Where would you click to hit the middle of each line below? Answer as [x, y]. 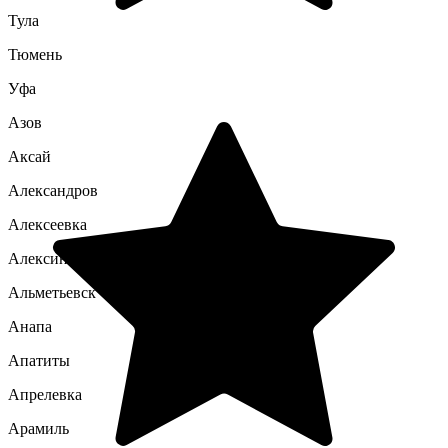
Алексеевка [47, 224]
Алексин [38, 258]
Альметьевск [52, 292]
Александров [53, 190]
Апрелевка [45, 394]
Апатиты [39, 360]
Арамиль [38, 428]
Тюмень [35, 54]
